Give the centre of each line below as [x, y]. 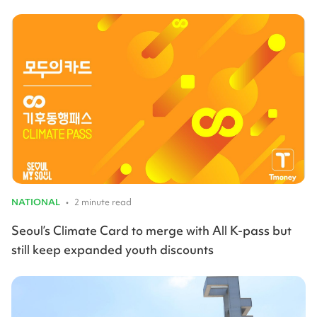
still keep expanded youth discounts [114, 250]
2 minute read [103, 202]
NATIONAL [36, 202]
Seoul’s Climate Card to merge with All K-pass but [151, 231]
